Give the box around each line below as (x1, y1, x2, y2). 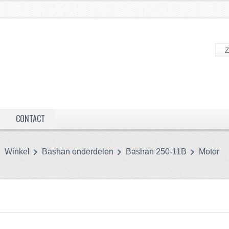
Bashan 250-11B (125, 147, 187, 156)
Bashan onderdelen (41, 147, 113, 156)
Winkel (4, 147, 30, 156)
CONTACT (15, 112, 45, 125)
